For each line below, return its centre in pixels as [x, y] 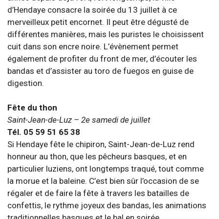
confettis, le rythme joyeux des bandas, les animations [107, 205]
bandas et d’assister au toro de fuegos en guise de [100, 71]
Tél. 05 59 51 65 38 [44, 132]
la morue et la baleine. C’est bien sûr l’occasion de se [103, 181]
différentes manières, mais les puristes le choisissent [106, 34]
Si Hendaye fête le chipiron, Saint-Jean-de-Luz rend [101, 144]
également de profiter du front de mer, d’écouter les [102, 58]
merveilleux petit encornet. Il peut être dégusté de [98, 22]
